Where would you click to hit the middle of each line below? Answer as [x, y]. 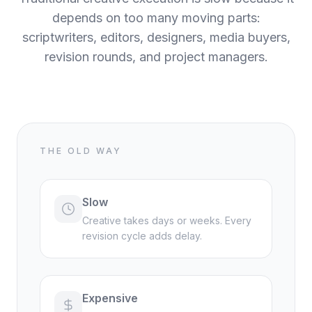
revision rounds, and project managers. [156, 57]
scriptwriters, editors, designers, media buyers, [156, 37]
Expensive [110, 298]
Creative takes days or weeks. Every [167, 220]
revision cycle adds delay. [142, 236]
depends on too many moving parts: [156, 18]
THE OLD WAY [81, 151]
